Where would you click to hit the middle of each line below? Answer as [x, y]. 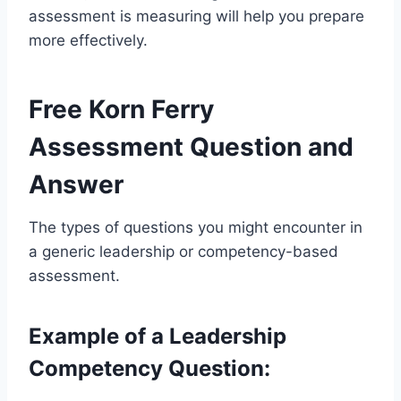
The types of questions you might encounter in [196, 228]
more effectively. [88, 41]
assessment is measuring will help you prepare [196, 17]
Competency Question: [149, 369]
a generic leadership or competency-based [183, 252]
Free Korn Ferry [121, 110]
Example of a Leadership [158, 337]
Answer [76, 185]
